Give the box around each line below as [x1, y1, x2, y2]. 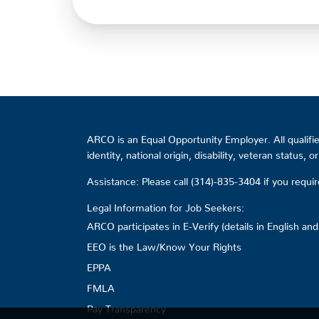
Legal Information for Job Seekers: [87, 201, 244, 209]
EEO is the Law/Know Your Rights [87, 240, 241, 248]
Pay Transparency [87, 302, 166, 310]
